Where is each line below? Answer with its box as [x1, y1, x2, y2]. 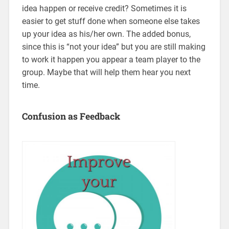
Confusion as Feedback [21, 110, 120, 122]
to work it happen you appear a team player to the [21, 54, 200, 64]
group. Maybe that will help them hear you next [21, 67, 191, 77]
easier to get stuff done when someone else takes [21, 16, 200, 26]
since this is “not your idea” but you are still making [21, 41, 205, 52]
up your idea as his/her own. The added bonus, [21, 29, 191, 39]
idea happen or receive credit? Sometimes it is [21, 3, 187, 13]
